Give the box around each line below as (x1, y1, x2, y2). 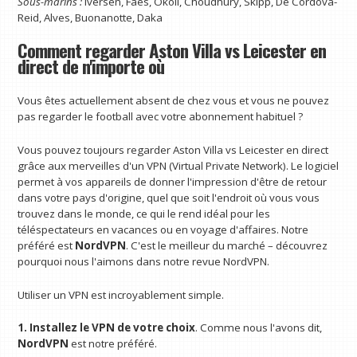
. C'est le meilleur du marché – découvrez (126, 237, 328, 253)
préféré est (18, 237, 76, 253)
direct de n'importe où (18, 53, 165, 80)
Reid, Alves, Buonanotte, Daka (18, 10, 163, 25)
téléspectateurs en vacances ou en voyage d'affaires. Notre (18, 222, 309, 237)
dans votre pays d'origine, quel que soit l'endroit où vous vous (18, 190, 320, 205)
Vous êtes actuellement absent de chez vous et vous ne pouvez (18, 93, 330, 108)
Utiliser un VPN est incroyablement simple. (18, 287, 225, 302)
